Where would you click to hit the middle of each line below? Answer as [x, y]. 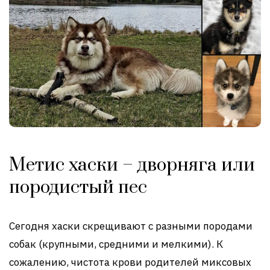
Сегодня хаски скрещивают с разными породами [131, 226]
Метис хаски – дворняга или [132, 165]
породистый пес [78, 188]
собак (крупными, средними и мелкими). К [116, 244]
